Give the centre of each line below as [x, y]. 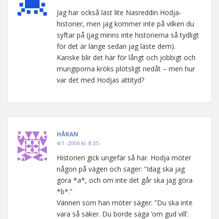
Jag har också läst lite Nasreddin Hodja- [119, 12]
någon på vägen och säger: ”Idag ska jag [121, 169]
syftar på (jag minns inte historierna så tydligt [128, 35]
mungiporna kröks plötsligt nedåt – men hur [126, 69]
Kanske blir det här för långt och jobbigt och [126, 57]
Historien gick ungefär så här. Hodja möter [124, 158]
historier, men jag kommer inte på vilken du [125, 24]
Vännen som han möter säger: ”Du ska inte [125, 203]
